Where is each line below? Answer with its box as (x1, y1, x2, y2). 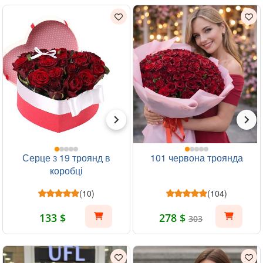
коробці (50, 164, 83, 177)
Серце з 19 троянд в (22, 151, 110, 164)
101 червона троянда (150, 151, 243, 164)
